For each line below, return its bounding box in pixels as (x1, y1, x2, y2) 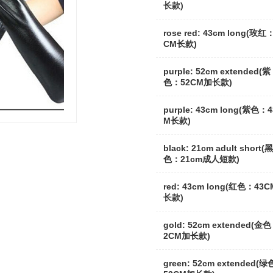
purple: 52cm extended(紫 (163, 66, 271, 76)
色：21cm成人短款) (163, 154, 239, 164)
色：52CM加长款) (163, 77, 232, 87)
